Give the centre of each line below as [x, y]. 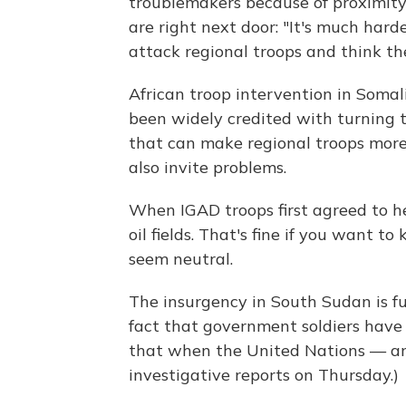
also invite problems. [208, 168]
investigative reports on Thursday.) [264, 375]
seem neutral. [181, 259]
